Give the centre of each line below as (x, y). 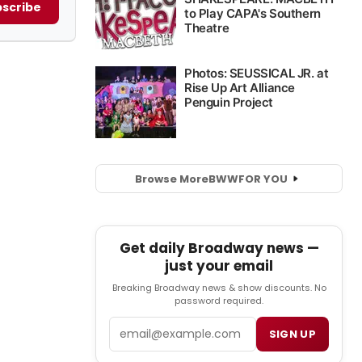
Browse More (171, 179)
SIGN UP (292, 335)
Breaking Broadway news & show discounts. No (219, 288)
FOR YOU (263, 179)
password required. (219, 301)
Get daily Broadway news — (219, 248)
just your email (219, 266)
